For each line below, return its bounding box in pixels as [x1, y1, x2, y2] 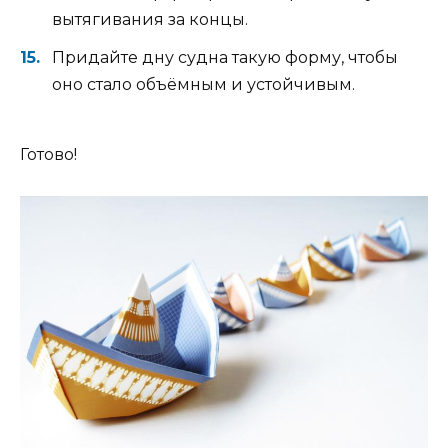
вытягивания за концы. [52, 10, 248, 29]
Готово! [20, 145, 77, 165]
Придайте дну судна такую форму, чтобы [52, 48, 398, 68]
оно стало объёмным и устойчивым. [52, 75, 355, 95]
